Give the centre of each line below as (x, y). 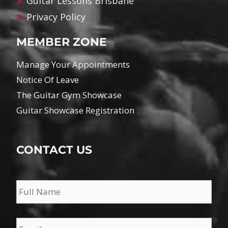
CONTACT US (54, 150)
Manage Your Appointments (73, 64)
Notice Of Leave (48, 79)
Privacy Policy (56, 17)
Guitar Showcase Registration (76, 110)
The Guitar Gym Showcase (69, 95)
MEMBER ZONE (62, 42)
